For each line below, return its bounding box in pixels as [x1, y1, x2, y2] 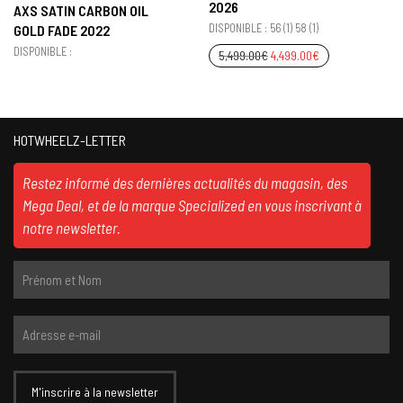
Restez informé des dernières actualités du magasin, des [22, 173, 347, 192]
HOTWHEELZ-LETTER [13, 130, 126, 148]
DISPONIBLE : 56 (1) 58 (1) [209, 20, 318, 35]
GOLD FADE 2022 [13, 22, 110, 40]
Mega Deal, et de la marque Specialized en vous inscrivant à [22, 195, 362, 214]
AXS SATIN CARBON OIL [13, 2, 148, 20]
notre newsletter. [22, 218, 121, 237]
